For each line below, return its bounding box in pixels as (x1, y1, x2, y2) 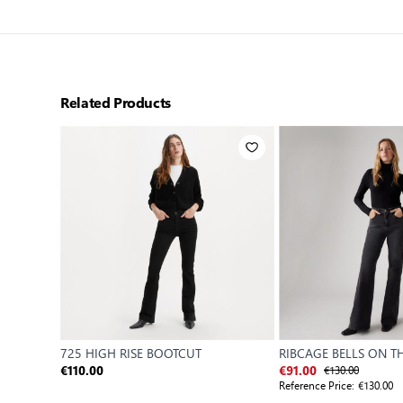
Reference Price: (279, 374, 355, 394)
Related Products (60, 93, 171, 112)
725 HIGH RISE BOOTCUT (60, 341, 202, 363)
